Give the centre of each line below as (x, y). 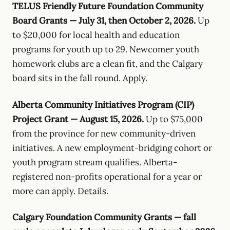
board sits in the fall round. (68, 78)
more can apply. (45, 191)
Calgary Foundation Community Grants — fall (104, 217)
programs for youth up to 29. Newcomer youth (106, 49)
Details (92, 191)
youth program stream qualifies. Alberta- (95, 162)
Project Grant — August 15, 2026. (78, 119)
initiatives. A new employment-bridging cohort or (112, 148)
